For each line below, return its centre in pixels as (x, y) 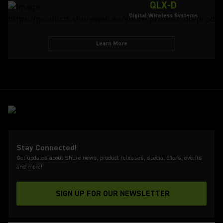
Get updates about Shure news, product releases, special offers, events (109, 158)
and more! (29, 167)
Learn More (111, 44)
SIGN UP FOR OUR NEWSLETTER (112, 194)
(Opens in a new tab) (148, 199)
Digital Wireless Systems (163, 16)
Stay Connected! (47, 148)
